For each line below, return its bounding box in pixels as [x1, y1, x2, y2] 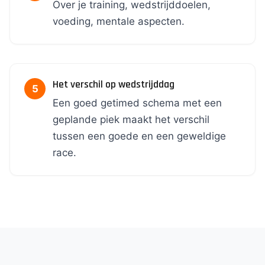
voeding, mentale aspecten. [53, 15, 185, 27]
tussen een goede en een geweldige [53, 130, 226, 142]
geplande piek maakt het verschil [53, 114, 209, 125]
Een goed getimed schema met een [53, 97, 222, 109]
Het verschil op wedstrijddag [53, 77, 174, 91]
